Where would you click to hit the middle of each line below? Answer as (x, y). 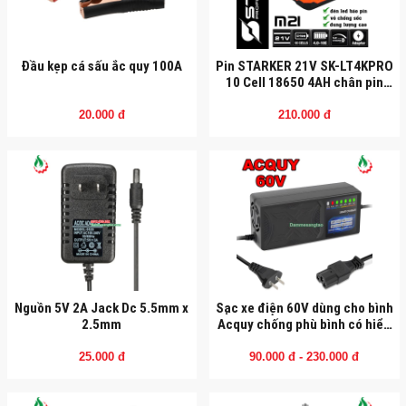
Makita (304, 98)
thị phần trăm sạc (304, 340)
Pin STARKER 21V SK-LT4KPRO (304, 65)
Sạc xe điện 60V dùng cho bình (304, 307)
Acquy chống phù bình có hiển (304, 324)
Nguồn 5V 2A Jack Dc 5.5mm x (102, 307)
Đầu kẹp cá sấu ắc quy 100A (102, 65)
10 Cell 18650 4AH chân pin (304, 82)
